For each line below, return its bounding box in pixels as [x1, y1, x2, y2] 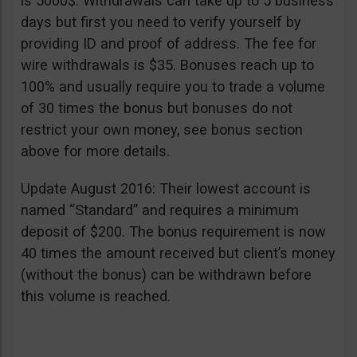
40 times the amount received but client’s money [21, 245, 335, 262]
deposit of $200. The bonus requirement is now [21, 223, 326, 241]
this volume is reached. [21, 288, 171, 305]
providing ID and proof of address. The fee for [21, 35, 316, 53]
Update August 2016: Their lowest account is [21, 180, 311, 198]
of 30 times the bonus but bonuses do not [21, 100, 292, 117]
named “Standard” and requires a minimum [21, 202, 299, 219]
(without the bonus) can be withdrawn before [21, 266, 312, 284]
